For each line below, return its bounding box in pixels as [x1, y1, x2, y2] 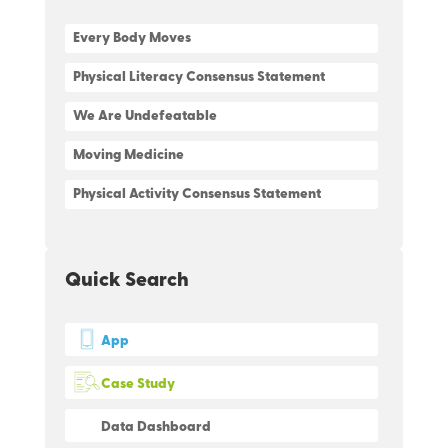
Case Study [100, 377, 175, 392]
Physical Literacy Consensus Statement [72, 70, 325, 85]
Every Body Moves [72, 31, 191, 46]
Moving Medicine [72, 148, 184, 163]
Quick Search [64, 271, 189, 291]
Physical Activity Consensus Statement [72, 187, 321, 202]
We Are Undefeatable [72, 109, 217, 124]
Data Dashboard [100, 420, 211, 435]
